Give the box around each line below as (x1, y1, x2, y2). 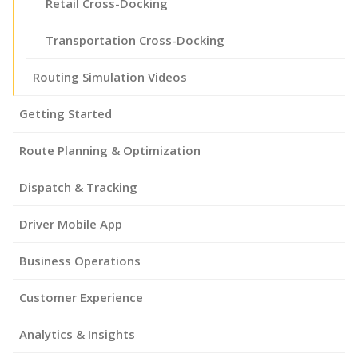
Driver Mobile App (19, 215, 122, 232)
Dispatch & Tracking (19, 178, 137, 195)
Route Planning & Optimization (19, 141, 201, 158)
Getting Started (19, 105, 112, 121)
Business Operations (19, 252, 141, 268)
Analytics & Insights (19, 325, 135, 342)
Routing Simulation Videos (33, 68, 187, 85)
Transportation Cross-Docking (46, 31, 225, 48)
